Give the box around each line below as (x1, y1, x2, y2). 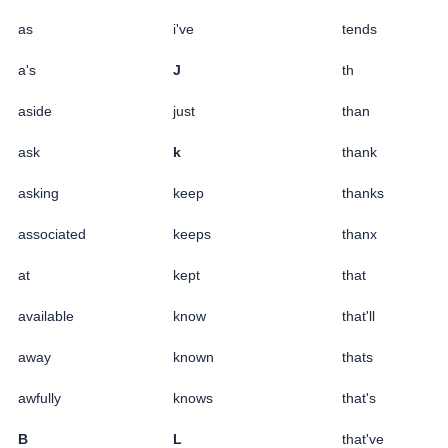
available (18, 307, 74, 324)
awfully (18, 389, 61, 406)
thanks (342, 184, 384, 201)
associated (18, 225, 86, 242)
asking (18, 184, 59, 201)
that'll (342, 307, 375, 324)
